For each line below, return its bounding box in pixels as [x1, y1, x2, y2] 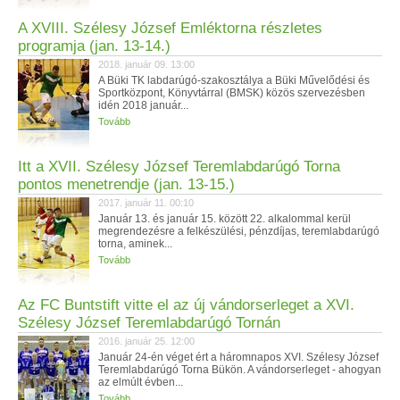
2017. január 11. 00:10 [98, 197, 194, 208]
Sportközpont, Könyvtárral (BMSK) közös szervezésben [98, 87, 365, 99]
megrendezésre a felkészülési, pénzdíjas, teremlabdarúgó [98, 225, 379, 237]
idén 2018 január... [98, 99, 188, 112]
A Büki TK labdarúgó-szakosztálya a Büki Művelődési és [98, 74, 370, 87]
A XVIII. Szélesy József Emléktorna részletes [18, 20, 322, 37]
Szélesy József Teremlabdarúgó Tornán [18, 314, 280, 331]
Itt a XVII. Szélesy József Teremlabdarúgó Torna [18, 158, 340, 175]
